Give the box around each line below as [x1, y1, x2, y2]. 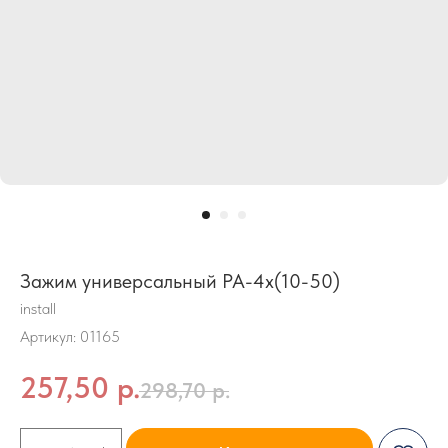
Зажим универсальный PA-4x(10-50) [20, 269, 340, 293]
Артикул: [20, 327, 80, 346]
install [20, 299, 56, 318]
